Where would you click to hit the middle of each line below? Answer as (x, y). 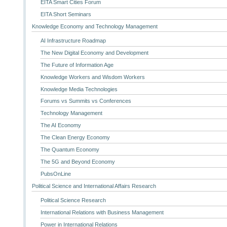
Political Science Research (73, 200)
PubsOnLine (55, 174)
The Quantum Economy (70, 149)
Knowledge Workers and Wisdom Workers (92, 77)
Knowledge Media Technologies (79, 89)
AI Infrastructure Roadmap (73, 40)
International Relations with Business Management (102, 212)
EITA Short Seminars (66, 14)
